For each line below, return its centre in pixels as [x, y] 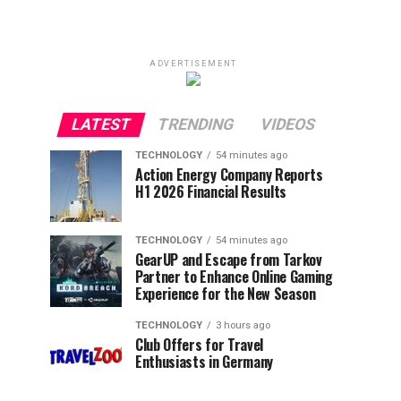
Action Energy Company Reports [229, 175]
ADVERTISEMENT [193, 64]
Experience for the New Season [226, 294]
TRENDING [196, 124]
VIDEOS [288, 124]
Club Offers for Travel [199, 345]
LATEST [101, 124]
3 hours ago [243, 325]
